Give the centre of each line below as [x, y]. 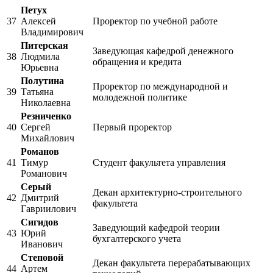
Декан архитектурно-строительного [167, 193]
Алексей [38, 21]
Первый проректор [132, 127]
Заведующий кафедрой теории [156, 228]
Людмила [40, 57]
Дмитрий [40, 198]
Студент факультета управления [159, 163]
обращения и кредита [137, 62]
